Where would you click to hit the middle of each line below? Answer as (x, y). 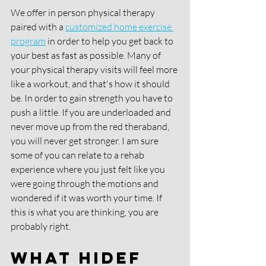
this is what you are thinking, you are (85, 212)
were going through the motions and (85, 184)
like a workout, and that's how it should (91, 84)
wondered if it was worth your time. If (87, 198)
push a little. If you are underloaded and (92, 113)
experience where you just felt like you (89, 170)
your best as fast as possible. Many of (87, 56)
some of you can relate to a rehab (78, 155)
